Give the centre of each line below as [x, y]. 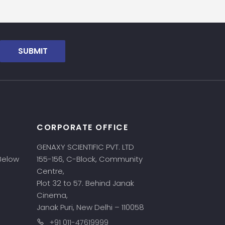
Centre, [51, 171]
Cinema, [53, 195]
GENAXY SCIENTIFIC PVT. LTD [85, 147]
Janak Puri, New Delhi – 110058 [90, 207]
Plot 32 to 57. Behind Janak [85, 183]
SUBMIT [33, 51]
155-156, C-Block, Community [90, 159]
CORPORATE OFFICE [82, 127]
